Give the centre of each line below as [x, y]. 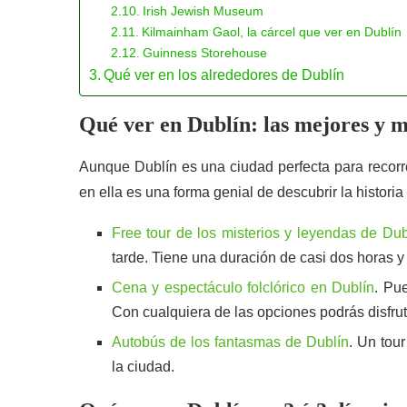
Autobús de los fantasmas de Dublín [231, 342]
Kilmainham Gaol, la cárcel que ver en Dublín [271, 32]
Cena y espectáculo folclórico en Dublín [243, 288]
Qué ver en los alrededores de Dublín [224, 75]
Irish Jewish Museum [203, 11]
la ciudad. [143, 367]
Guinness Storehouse [204, 53]
